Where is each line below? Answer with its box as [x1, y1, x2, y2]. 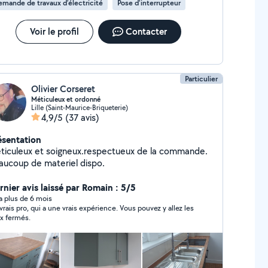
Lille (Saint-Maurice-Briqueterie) [31, 103, 128, 112]
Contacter [125, 25, 167, 38]
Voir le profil [29, 25, 79, 38]
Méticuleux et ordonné [31, 95, 100, 104]
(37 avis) [65, 111, 99, 124]
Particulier [185, 74, 218, 84]
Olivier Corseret [31, 83, 95, 95]
